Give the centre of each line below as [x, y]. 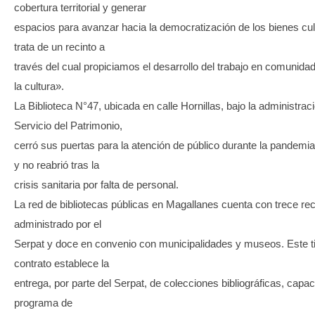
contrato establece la [62, 263]
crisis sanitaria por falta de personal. [96, 184]
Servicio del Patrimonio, [68, 125]
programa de [43, 302]
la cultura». [39, 86]
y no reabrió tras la [57, 165]
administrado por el [58, 224]
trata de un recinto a [59, 46]
